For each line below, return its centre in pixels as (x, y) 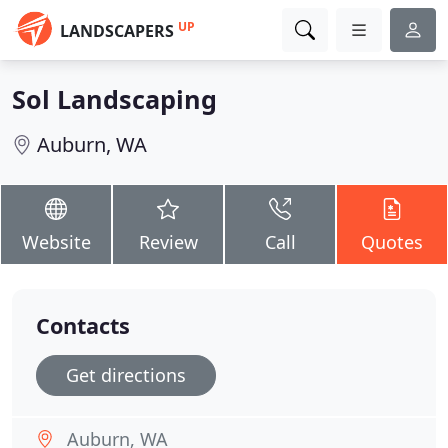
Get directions (126, 375)
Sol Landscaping (114, 99)
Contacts (83, 325)
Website (56, 242)
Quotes (392, 242)
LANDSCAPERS (117, 31)
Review (168, 242)
